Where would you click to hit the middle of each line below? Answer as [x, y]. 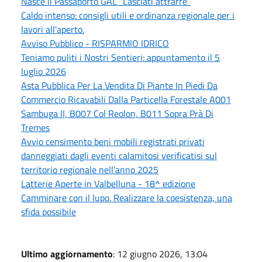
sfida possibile [49, 212]
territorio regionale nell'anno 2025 [90, 170]
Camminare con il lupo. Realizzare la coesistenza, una [127, 198]
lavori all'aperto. [53, 30]
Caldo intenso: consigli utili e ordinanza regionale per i [128, 15]
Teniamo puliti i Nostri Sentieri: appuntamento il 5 [120, 58]
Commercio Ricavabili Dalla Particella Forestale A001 [126, 100]
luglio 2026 [44, 72]
